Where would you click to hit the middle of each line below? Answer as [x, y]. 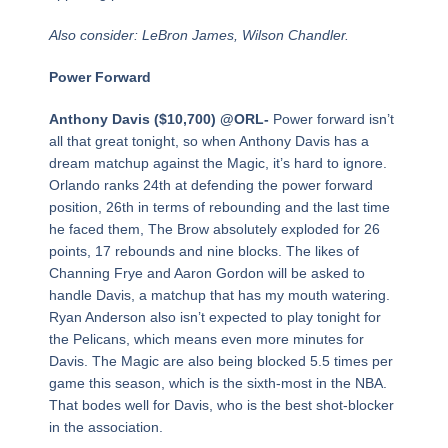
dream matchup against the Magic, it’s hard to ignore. [217, 163]
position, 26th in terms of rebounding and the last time [219, 207]
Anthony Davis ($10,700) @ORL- [160, 119]
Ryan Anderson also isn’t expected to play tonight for [214, 317]
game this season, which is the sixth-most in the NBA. [217, 383]
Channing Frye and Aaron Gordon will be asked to [206, 273]
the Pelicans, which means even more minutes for [206, 339]
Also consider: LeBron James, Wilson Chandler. [198, 35]
